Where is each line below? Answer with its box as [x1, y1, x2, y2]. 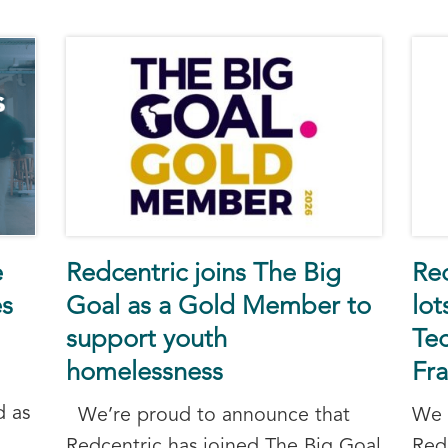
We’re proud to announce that [65, 405, 350, 426]
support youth [65, 327, 227, 353]
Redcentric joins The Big [65, 261, 341, 287]
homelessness [65, 360, 223, 386]
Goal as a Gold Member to [65, 294, 371, 320]
